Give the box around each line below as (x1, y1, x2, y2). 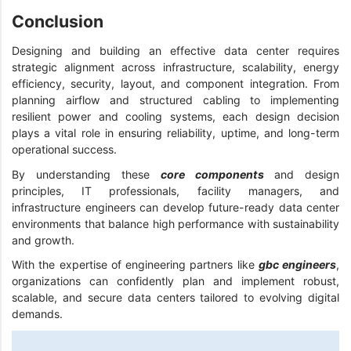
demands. (12, 307, 66, 321)
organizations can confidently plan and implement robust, (12, 274, 339, 288)
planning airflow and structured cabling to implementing (12, 92, 339, 107)
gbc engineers (258, 258, 336, 272)
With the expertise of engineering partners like (12, 258, 259, 272)
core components (161, 167, 274, 181)
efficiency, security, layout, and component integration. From (12, 76, 339, 90)
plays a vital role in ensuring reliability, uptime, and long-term (12, 125, 339, 139)
